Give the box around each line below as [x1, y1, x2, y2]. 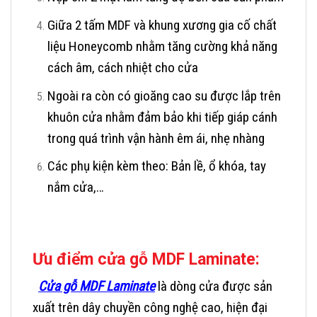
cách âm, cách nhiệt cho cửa [47, 59, 198, 76]
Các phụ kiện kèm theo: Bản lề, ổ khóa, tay [47, 158, 266, 175]
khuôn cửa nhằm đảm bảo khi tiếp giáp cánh [47, 108, 277, 125]
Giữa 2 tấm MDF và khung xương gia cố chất [47, 16, 277, 33]
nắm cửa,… [47, 179, 104, 196]
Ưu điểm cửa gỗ [33, 249, 148, 269]
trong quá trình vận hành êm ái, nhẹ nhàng [47, 129, 265, 146]
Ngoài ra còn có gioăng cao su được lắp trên [47, 87, 281, 104]
